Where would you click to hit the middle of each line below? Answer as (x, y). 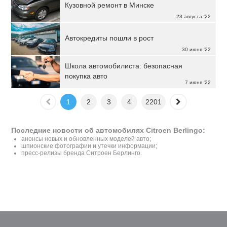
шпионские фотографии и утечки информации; (89, 146)
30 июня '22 (196, 49)
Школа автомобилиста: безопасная (124, 66)
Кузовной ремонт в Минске (110, 5)
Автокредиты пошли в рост (109, 38)
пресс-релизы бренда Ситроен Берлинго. (82, 153)
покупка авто (86, 76)
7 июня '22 (198, 82)
